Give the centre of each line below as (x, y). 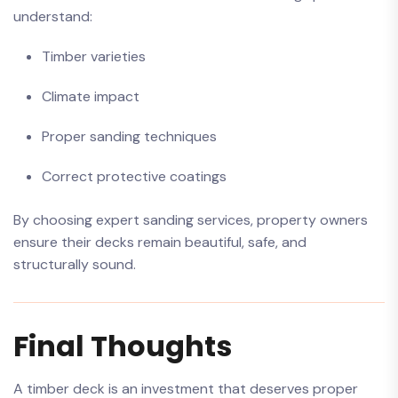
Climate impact (91, 96)
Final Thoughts (123, 346)
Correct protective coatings (134, 176)
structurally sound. (75, 264)
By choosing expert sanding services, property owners (191, 220)
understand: (53, 16)
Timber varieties (94, 56)
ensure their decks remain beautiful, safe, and (160, 242)
